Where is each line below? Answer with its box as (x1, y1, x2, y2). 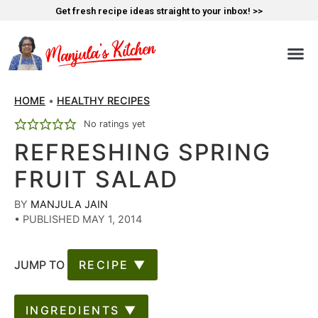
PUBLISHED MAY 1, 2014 (20, 213, 142, 226)
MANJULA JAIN (31, 198, 108, 211)
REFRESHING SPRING (14, 138, 271, 167)
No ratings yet (83, 118, 146, 129)
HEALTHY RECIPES (57, 94, 150, 107)
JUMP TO (14, 258, 67, 273)
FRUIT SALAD (14, 165, 178, 194)
